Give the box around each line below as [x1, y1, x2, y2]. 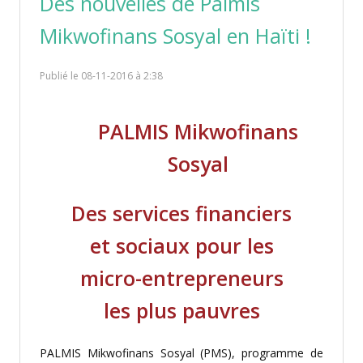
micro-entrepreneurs [79, 264, 284, 292]
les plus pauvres [103, 297, 260, 324]
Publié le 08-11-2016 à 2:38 [40, 69, 163, 83]
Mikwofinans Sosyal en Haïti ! [40, 22, 311, 49]
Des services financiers [71, 199, 292, 227]
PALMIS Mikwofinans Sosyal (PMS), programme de [40, 345, 323, 361]
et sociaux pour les [89, 232, 274, 259]
